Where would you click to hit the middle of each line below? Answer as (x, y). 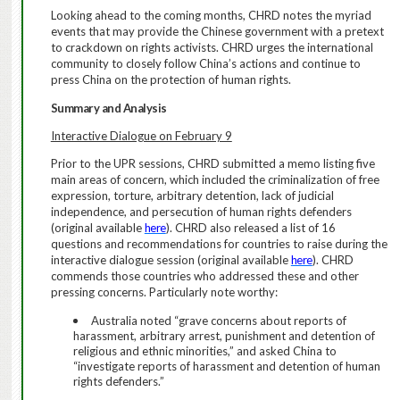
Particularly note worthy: (213, 292)
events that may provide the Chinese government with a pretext (217, 32)
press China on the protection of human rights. (171, 80)
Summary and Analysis (108, 108)
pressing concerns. (98, 292)
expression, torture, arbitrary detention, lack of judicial (192, 196)
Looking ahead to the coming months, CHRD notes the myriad (211, 16)
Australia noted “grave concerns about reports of (218, 320)
